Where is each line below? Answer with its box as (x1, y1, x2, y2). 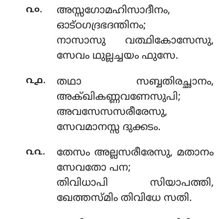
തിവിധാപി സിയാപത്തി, (56, 177, 214, 190)
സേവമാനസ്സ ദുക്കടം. (56, 121, 161, 134)
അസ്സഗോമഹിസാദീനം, (56, 4, 170, 18)
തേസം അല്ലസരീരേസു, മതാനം (56, 147, 214, 160)
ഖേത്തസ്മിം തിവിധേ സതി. (56, 192, 192, 205)
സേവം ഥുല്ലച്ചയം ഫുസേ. (56, 50, 178, 63)
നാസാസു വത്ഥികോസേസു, (56, 35, 214, 48)
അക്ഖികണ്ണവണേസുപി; (56, 90, 181, 104)
